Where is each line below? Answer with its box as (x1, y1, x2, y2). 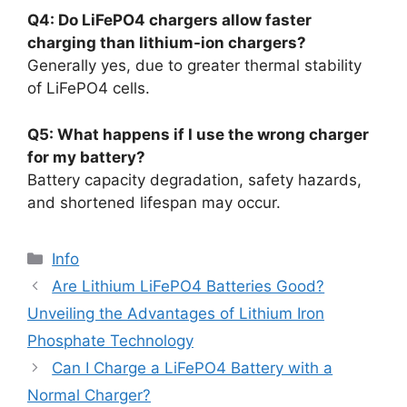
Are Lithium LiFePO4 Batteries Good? (52, 276, 325, 295)
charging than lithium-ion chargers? (27, 34, 306, 52)
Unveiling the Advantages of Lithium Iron (27, 303, 324, 323)
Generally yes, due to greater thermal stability (27, 56, 362, 74)
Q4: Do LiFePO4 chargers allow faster (27, 11, 312, 29)
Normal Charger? (27, 385, 151, 404)
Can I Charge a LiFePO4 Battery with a (52, 358, 333, 377)
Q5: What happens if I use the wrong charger (27, 124, 369, 144)
